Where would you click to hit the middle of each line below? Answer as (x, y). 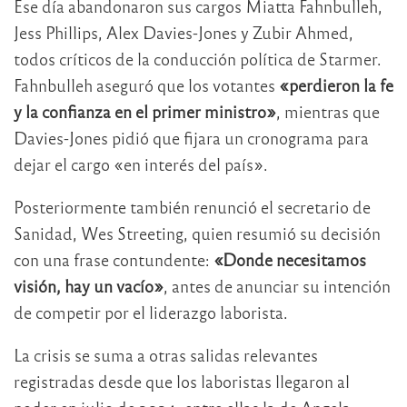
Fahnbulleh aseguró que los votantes (146, 85)
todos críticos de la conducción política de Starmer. (198, 59)
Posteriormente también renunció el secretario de (192, 207)
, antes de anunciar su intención (277, 286)
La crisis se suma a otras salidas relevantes (166, 355)
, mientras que (328, 112)
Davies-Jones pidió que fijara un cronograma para (191, 138)
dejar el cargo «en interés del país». (141, 164)
